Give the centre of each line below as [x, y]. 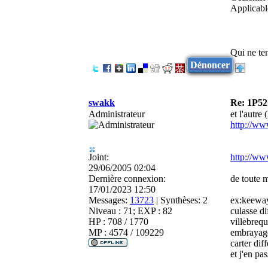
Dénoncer [210, 65]
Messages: [108, 200]
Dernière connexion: [127, 178]
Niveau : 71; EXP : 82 [130, 211]
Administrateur [117, 114]
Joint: [99, 157]
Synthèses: [180, 200]
